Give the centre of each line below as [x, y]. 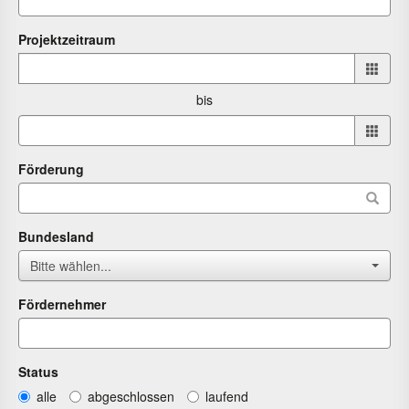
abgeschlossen [131, 397]
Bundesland [56, 236]
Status [38, 372]
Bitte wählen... [71, 266]
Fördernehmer [62, 304]
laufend [227, 397]
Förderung [51, 169]
